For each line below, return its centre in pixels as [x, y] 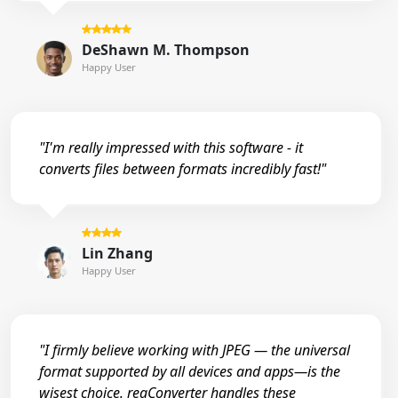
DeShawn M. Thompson [165, 50]
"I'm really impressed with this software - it [171, 147]
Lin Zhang [117, 253]
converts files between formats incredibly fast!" [183, 168]
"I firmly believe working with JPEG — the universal [195, 350]
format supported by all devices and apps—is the [190, 372]
